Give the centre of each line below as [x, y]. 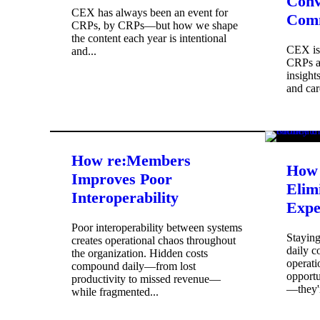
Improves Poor [122, 179]
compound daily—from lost [134, 266]
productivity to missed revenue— [146, 279]
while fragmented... [115, 291]
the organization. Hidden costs [140, 253]
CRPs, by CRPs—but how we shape [155, 26]
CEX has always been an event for [150, 13]
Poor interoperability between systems [157, 227]
